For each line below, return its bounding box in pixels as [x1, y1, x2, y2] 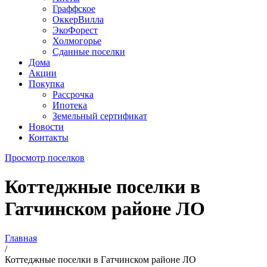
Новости [29, 122, 64, 132]
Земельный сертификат [52, 111, 147, 121]
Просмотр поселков [5, 153, 85, 163]
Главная [5, 232, 37, 243]
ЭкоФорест [52, 25, 98, 35]
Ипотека [52, 100, 87, 110]
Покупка [29, 79, 64, 89]
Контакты [29, 132, 69, 142]
